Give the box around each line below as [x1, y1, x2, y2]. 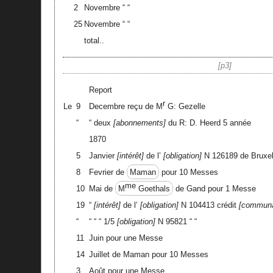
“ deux [88, 118, 113, 127]
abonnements [115, 118, 163, 127]
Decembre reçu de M [88, 101, 163, 111]
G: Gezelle [165, 101, 205, 111]
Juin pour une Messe [88, 233, 163, 243]
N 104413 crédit [178, 200, 239, 210]
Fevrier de [88, 167, 127, 177]
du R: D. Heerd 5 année [165, 118, 251, 127]
